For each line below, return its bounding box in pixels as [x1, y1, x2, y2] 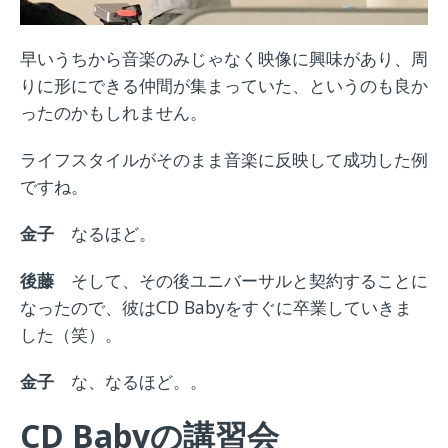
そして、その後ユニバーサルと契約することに [71, 268, 428, 293]
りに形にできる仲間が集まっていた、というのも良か [20, 73, 428, 98]
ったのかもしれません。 [20, 100, 207, 125]
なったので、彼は [20, 295, 156, 320]
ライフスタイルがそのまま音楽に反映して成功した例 [20, 147, 428, 172]
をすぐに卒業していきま [225, 295, 412, 320]
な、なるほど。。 [71, 369, 207, 394]
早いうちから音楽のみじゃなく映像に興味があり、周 [20, 46, 428, 71]
